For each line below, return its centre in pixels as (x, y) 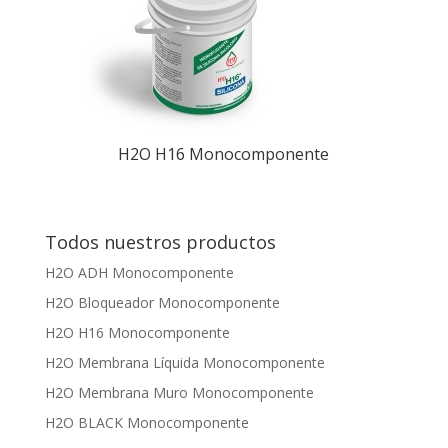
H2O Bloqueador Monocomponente (162, 303)
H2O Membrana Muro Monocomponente (179, 393)
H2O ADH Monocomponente (139, 273)
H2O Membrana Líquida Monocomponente (184, 363)
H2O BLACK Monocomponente (146, 423)
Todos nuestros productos (160, 242)
